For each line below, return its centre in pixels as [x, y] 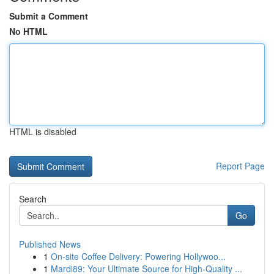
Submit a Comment [49, 16]
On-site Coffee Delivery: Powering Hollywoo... [138, 256]
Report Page [240, 166]
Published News [50, 244]
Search [33, 199]
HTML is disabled [43, 131]
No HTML [28, 31]
